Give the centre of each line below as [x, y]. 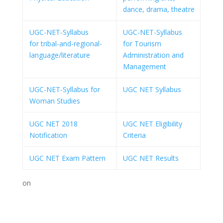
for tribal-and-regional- [66, 44]
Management [145, 66]
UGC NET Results [151, 158]
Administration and [153, 55]
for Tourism [142, 44]
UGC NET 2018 [54, 124]
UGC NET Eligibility [153, 124]
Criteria [134, 135]
